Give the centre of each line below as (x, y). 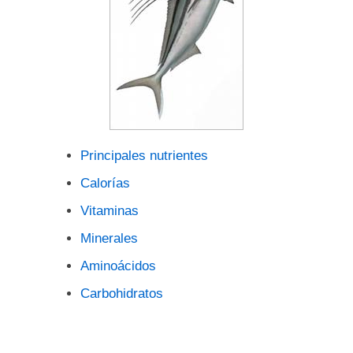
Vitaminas (110, 211)
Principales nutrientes (144, 156)
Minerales (109, 238)
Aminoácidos (118, 266)
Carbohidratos (122, 294)
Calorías (105, 183)
